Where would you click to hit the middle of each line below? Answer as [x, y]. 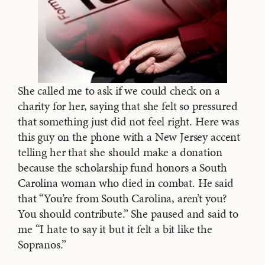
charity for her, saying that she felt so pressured [128, 106]
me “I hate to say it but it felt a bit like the [115, 229]
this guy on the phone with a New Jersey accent [129, 137]
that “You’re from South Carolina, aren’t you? [123, 198]
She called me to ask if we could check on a [119, 91]
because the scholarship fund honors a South [122, 168]
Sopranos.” [42, 245]
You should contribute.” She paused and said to [128, 214]
